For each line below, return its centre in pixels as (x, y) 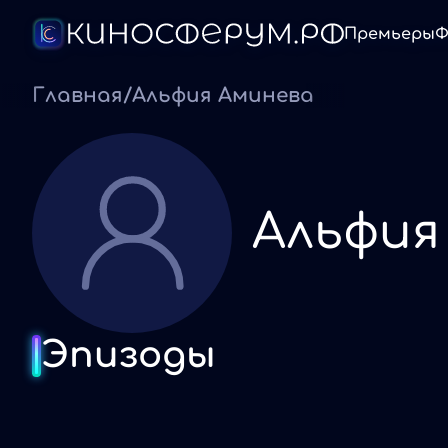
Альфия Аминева (223, 95)
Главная (77, 95)
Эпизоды (128, 355)
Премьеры (389, 34)
